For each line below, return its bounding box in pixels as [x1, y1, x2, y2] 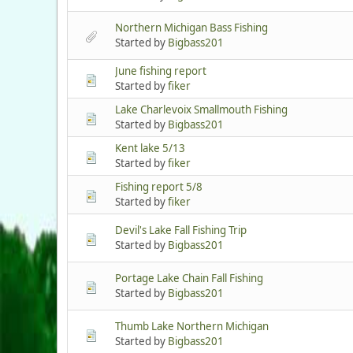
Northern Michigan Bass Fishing [115, 20, 268, 35]
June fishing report [115, 64, 206, 79]
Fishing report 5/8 [115, 180, 203, 195]
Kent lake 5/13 [115, 141, 185, 156]
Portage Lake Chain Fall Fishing [115, 271, 263, 286]
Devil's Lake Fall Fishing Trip [115, 223, 247, 238]
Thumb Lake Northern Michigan [115, 319, 269, 334]
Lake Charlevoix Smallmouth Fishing [115, 102, 288, 117]
